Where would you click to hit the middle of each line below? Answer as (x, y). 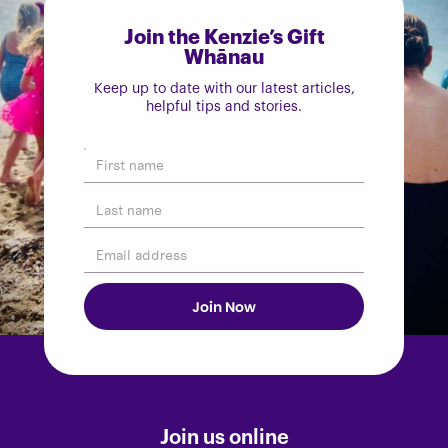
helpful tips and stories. (224, 107)
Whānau (224, 58)
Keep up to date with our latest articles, (224, 89)
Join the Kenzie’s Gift (224, 38)
